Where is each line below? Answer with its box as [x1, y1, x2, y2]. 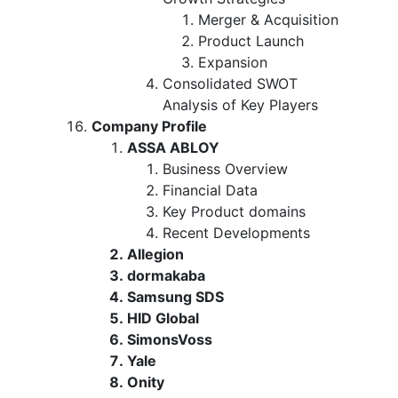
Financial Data [163, 180, 258, 199]
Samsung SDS [127, 287, 224, 306]
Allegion [127, 244, 184, 263]
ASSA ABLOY [127, 138, 219, 156]
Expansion [198, 52, 267, 71]
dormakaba [127, 266, 205, 284]
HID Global [127, 308, 199, 327]
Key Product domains [163, 202, 306, 220]
